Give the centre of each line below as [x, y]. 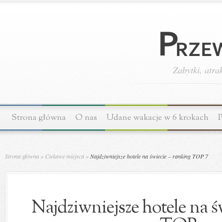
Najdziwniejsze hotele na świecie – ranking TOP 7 [148, 156]
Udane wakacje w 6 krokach [158, 118]
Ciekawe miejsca [65, 156]
